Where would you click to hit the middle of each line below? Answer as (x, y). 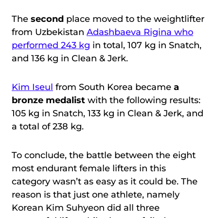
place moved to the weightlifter (135, 19)
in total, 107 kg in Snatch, (146, 45)
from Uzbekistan (49, 32)
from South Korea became (113, 87)
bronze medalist (50, 100)
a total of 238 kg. (48, 127)
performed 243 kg (51, 45)
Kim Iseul (32, 87)
